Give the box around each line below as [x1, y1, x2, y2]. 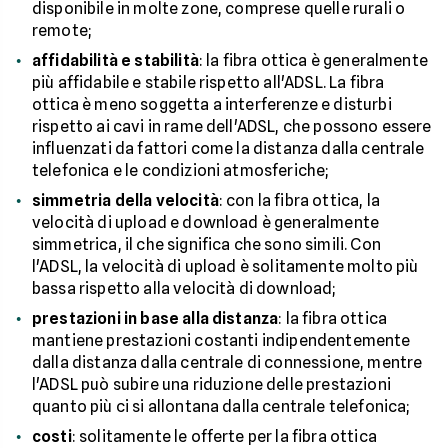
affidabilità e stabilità [32, 51, 199, 70]
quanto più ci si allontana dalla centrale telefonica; [32, 397, 410, 416]
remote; [32, 21, 92, 40]
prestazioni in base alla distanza [32, 309, 279, 328]
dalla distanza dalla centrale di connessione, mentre [32, 353, 423, 372]
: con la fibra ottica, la [218, 191, 380, 210]
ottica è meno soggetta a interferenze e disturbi [32, 95, 392, 114]
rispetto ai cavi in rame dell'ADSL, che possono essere [32, 117, 432, 136]
